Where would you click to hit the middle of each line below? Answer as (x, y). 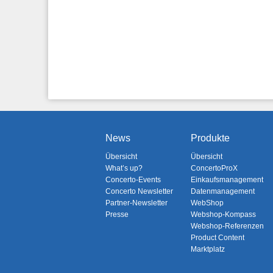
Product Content (217, 238)
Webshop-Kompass (223, 214)
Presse (117, 214)
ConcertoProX (214, 168)
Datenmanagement (222, 191)
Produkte (210, 138)
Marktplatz (207, 249)
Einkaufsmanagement (227, 180)
